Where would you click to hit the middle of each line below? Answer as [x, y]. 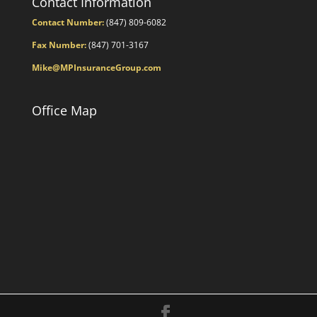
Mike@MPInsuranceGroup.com [96, 68]
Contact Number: [68, 23]
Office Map [64, 111]
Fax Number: [59, 45]
